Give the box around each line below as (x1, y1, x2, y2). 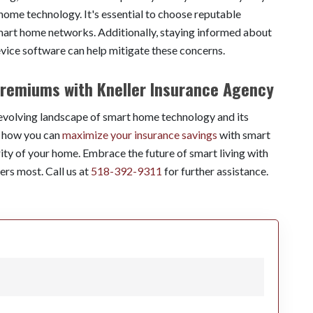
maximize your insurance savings (62, 127, 217, 141)
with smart (217, 127, 270, 141)
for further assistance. (162, 163, 268, 177)
